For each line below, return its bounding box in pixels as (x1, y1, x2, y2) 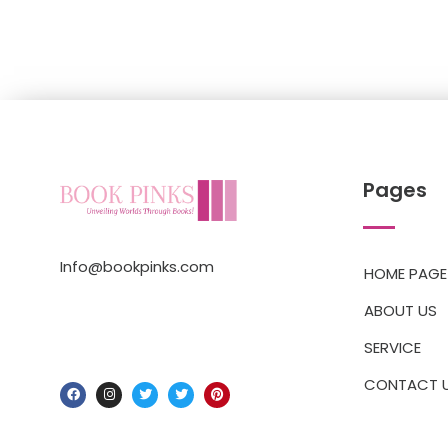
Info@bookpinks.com (60, 256, 214, 278)
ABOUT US (364, 300, 438, 322)
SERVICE (364, 337, 422, 359)
